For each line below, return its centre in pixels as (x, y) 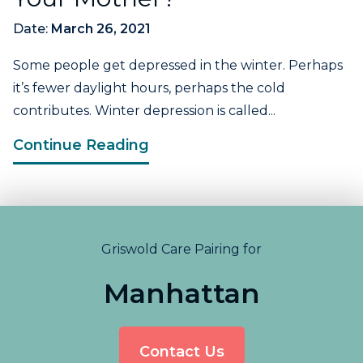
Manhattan (181, 294)
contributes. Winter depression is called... (144, 111)
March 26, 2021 (101, 29)
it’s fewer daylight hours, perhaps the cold (149, 88)
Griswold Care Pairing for (181, 250)
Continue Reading (81, 145)
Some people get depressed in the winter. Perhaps (178, 66)
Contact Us (181, 352)
